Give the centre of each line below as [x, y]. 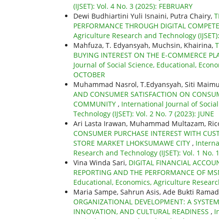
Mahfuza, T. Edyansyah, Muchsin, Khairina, [144, 45]
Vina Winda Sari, [101, 162]
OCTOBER [89, 74]
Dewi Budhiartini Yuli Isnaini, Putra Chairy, [144, 16]
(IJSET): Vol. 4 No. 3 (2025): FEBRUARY [133, 6]
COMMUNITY [96, 104]
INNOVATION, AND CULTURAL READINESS [142, 211]
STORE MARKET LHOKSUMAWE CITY [133, 143]
